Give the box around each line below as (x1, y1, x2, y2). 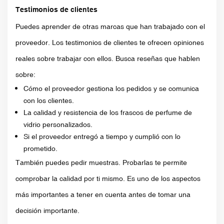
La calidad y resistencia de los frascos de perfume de (23, 108, 192, 116)
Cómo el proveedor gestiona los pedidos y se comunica (23, 84, 199, 92)
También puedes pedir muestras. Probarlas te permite (15, 158, 187, 166)
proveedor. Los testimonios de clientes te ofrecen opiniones (15, 38, 204, 46)
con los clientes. (23, 96, 74, 104)
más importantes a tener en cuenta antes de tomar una (15, 190, 190, 198)
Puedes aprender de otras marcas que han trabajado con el (15, 22, 205, 30)
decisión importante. (15, 206, 79, 214)
